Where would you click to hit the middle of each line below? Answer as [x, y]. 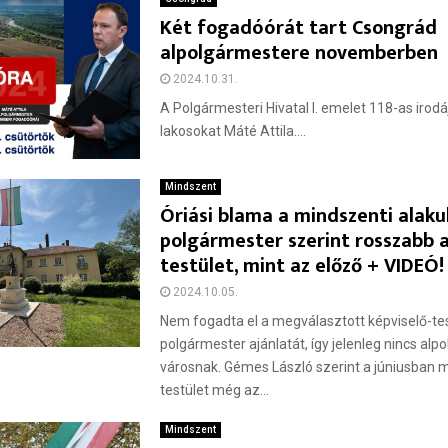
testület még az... [215, 389]
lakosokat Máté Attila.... [233, 131]
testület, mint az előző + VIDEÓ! [302, 265]
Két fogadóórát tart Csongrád [299, 28]
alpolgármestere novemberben [299, 53]
